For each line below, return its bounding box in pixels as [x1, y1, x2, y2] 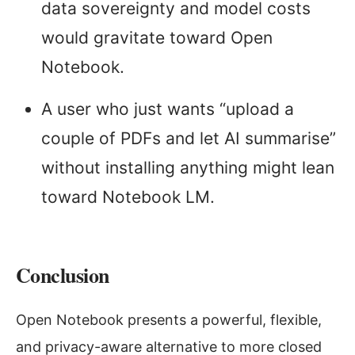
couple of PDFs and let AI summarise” [41, 128, 336, 149]
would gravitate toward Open [41, 28, 273, 48]
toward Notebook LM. [41, 187, 215, 208]
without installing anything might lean [41, 158, 334, 178]
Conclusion [16, 260, 109, 291]
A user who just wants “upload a [41, 99, 294, 120]
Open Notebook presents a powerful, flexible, [16, 311, 322, 329]
